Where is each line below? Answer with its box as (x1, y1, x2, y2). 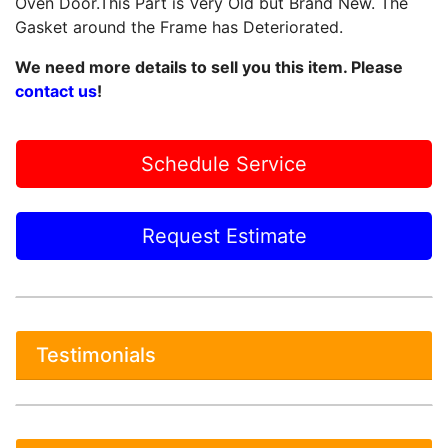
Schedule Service (141, 152, 307, 176)
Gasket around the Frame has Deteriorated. (15, 17, 343, 37)
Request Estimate (141, 224, 307, 248)
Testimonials (36, 343, 156, 367)
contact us (15, 81, 97, 101)
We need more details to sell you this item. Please (15, 57, 403, 77)
